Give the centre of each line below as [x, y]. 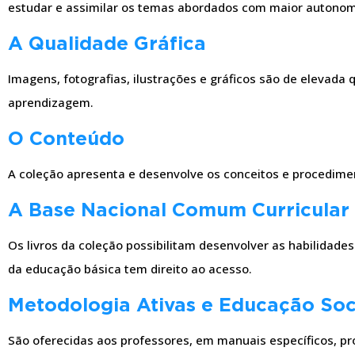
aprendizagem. [51, 103]
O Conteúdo [66, 138]
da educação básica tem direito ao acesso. [130, 269]
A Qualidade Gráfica [107, 43]
